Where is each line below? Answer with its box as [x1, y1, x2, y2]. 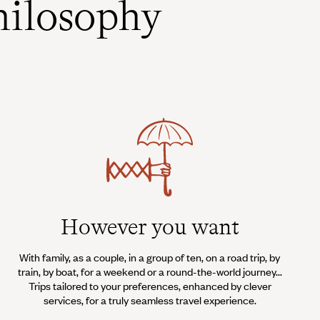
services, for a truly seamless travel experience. [43, 292, 256, 307]
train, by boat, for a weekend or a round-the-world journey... [17, 264, 282, 279]
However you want [60, 212, 239, 240]
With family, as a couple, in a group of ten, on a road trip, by [19, 249, 281, 264]
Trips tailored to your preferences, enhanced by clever [28, 278, 271, 293]
